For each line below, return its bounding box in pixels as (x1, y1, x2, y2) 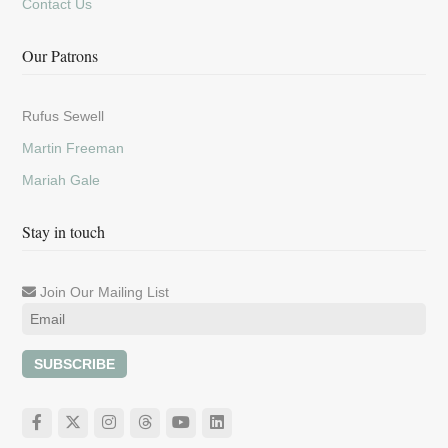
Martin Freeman (22, 140, 125, 157)
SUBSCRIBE (34, 356, 116, 373)
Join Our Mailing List (36, 284, 170, 301)
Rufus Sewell (22, 108, 105, 125)
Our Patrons (22, 45, 99, 67)
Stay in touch (22, 221, 106, 243)
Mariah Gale (22, 172, 101, 189)
